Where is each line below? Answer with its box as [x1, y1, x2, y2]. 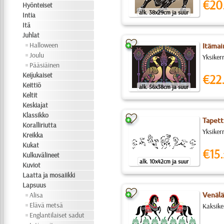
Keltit [22, 90, 38, 99]
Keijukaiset [22, 70, 53, 79]
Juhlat [22, 30, 40, 39]
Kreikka [22, 130, 43, 139]
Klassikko [22, 110, 49, 119]
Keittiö [22, 80, 41, 89]
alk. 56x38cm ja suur [139, 83, 189, 90]
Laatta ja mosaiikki [22, 170, 75, 179]
